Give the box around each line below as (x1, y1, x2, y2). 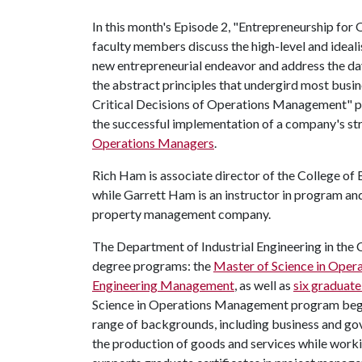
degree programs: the (92, 258, 213, 273)
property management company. (92, 206, 271, 221)
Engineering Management (92, 277, 234, 293)
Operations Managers (92, 135, 214, 150)
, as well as (234, 277, 293, 293)
